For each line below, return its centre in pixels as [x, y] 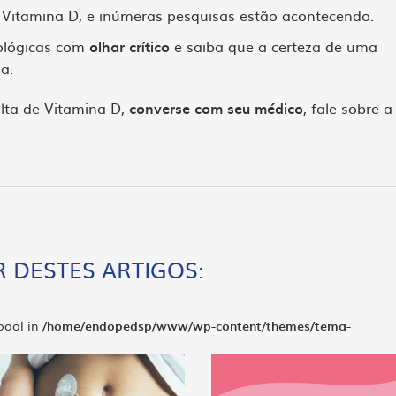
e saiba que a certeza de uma [274, 46]
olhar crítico [129, 46]
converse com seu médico [216, 108]
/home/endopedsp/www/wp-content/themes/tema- [197, 326]
